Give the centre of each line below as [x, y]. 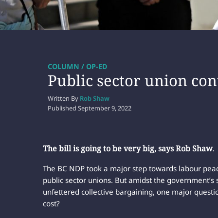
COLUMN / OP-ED [78, 66]
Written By [64, 98]
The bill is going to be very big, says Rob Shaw [128, 148]
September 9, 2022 [105, 108]
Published [63, 108]
